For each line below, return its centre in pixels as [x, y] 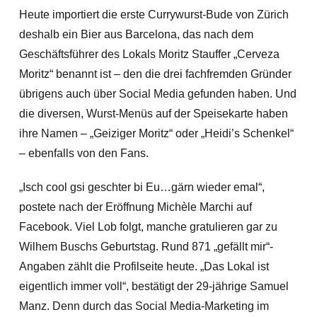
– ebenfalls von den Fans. [83, 153]
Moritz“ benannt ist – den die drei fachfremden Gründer [155, 74]
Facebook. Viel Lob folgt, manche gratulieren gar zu [148, 227]
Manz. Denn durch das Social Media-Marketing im [144, 306]
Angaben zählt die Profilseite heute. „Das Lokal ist [144, 266]
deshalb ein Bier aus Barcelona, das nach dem [136, 34]
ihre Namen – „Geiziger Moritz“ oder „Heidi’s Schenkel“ [156, 133]
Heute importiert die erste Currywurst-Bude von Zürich [154, 15]
